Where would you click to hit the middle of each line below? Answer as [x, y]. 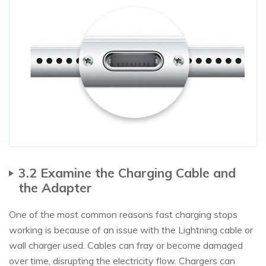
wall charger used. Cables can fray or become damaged [126, 245]
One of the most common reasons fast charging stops [123, 214]
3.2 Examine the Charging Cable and [127, 172]
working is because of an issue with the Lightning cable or [131, 229]
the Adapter [55, 187]
